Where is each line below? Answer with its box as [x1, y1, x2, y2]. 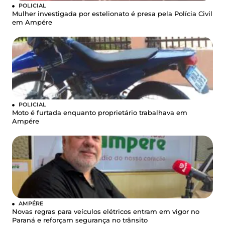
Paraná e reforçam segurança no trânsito [12, 216, 148, 224]
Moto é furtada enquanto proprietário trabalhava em [12, 108, 187, 117]
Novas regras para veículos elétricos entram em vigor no [12, 207, 199, 215]
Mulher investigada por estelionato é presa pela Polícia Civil [12, 10, 212, 18]
